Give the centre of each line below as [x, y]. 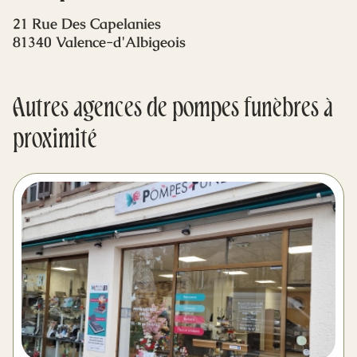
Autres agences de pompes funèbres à [173, 110]
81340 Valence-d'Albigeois [99, 42]
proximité [55, 141]
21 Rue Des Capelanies [87, 24]
